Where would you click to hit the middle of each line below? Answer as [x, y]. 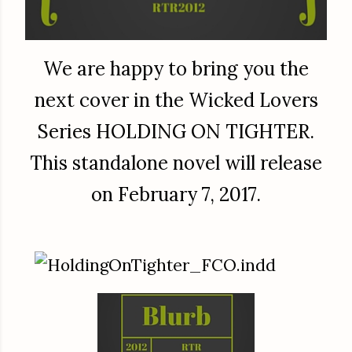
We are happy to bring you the [176, 68]
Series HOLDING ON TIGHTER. [176, 131]
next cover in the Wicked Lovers [176, 100]
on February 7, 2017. [176, 194]
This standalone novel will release [176, 163]
